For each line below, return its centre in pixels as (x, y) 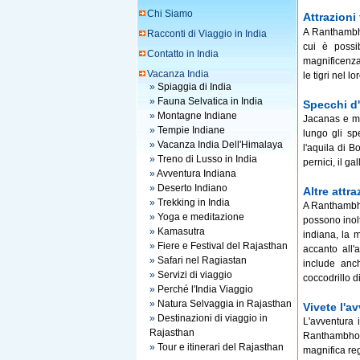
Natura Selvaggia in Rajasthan (224, 304)
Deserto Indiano (192, 188)
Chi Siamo (170, 14)
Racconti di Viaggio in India (207, 34)
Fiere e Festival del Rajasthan (222, 246)
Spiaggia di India (194, 87)
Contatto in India (182, 54)
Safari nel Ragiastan (202, 260)
